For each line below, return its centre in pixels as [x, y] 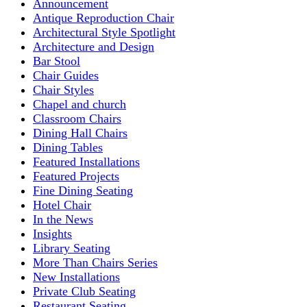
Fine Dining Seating [83, 191]
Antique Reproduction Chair [103, 18]
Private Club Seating [84, 292]
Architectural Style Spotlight [104, 33]
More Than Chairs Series [95, 263]
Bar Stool [57, 61]
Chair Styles [63, 90]
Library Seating [72, 248]
